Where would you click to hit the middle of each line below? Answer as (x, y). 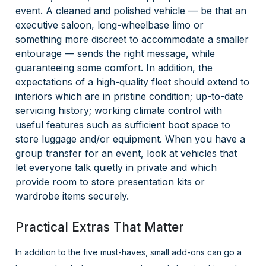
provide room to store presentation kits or (110, 182)
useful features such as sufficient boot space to (123, 125)
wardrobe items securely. (72, 196)
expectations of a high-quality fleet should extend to (133, 82)
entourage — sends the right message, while (115, 54)
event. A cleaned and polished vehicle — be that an (131, 11)
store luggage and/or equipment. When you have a (131, 139)
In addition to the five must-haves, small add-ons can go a (129, 252)
